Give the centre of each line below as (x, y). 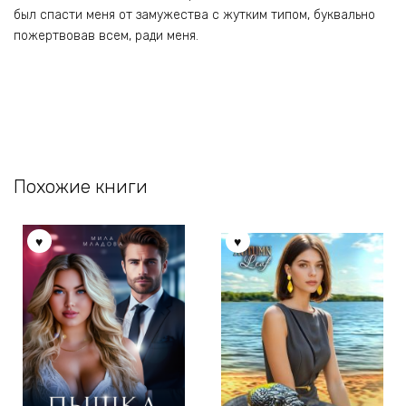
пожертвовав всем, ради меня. (106, 36)
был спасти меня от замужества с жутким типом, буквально (194, 15)
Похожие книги (81, 186)
